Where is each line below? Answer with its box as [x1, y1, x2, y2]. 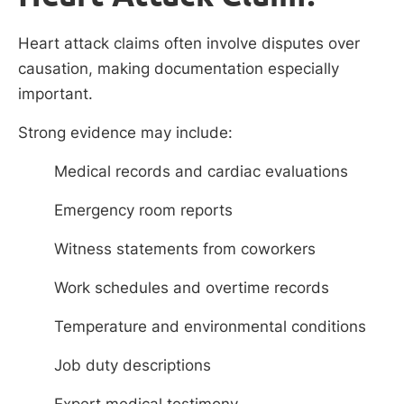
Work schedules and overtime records [54, 279, 329, 298]
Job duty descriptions [54, 356, 211, 375]
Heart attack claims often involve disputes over [18, 33, 360, 52]
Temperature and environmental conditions [54, 317, 366, 336]
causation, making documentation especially [18, 59, 339, 78]
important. [18, 84, 93, 103]
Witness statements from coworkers [54, 240, 316, 259]
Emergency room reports [54, 201, 233, 220]
